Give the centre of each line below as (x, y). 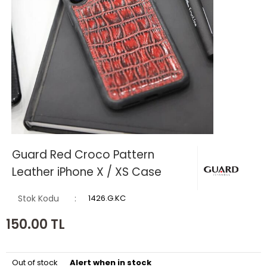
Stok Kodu (38, 199)
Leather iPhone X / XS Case (87, 172)
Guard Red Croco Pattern (83, 155)
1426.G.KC (107, 198)
